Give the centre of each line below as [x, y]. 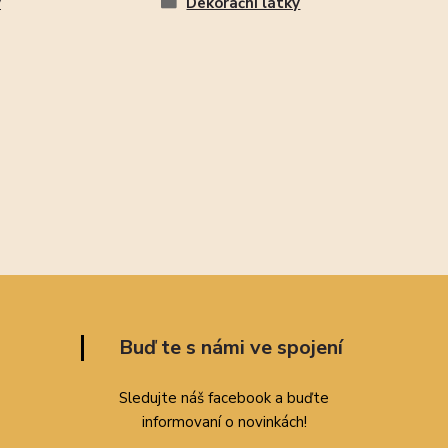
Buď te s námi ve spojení [230, 348]
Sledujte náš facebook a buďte [224, 398]
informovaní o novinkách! [224, 422]
